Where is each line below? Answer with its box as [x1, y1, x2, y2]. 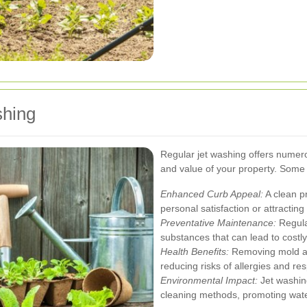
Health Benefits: [160, 245, 229, 257]
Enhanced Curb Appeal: [160, 188, 263, 199]
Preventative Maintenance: [160, 217, 276, 228]
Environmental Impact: [160, 274, 258, 286]
